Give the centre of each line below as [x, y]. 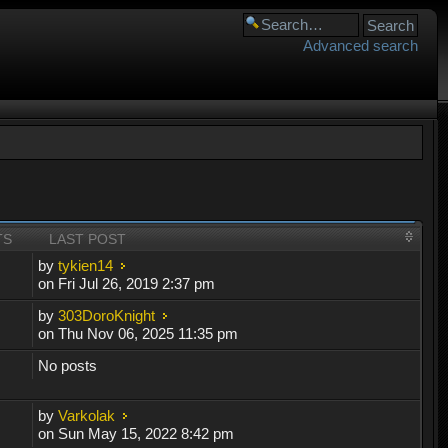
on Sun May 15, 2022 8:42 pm [136, 433]
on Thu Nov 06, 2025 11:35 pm [138, 333]
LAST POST [88, 238]
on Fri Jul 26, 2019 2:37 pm [127, 283]
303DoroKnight [107, 315]
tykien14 [86, 265]
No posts [68, 365]
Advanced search [360, 45]
